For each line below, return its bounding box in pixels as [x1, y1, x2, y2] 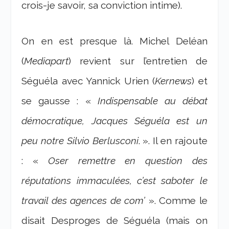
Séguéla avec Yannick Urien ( [21, 75, 155, 86]
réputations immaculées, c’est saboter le [21, 174, 208, 186]
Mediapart [24, 55, 69, 66]
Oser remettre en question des [48, 154, 208, 166]
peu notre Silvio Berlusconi [21, 134, 139, 146]
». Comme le [148, 194, 208, 206]
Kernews [155, 75, 192, 86]
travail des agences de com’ [21, 194, 149, 206]
